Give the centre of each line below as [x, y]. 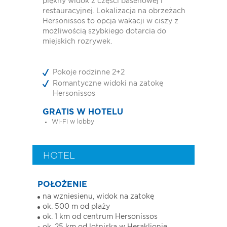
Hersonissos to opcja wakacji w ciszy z [110, 22]
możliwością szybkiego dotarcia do [104, 32]
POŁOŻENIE [62, 185]
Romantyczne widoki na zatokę [108, 84]
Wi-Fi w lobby [73, 122]
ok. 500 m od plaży [76, 207]
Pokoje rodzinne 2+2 [89, 73]
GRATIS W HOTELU [83, 112]
